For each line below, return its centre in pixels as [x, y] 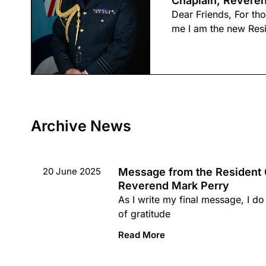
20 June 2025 [72, 171]
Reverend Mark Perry [173, 185]
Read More [141, 235]
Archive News [81, 126]
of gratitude [144, 213]
